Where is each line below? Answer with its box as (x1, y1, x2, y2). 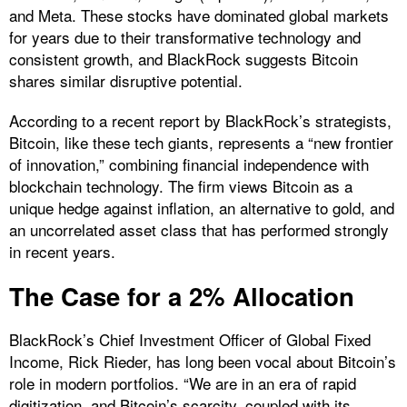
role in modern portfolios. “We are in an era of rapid (9, 371, 356, 394)
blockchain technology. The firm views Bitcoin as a (9, 174, 352, 197)
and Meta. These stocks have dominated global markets (9, 3, 389, 26)
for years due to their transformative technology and (9, 25, 361, 48)
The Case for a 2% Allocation (9, 277, 354, 313)
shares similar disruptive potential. (9, 68, 243, 92)
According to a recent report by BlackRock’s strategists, (9, 108, 392, 132)
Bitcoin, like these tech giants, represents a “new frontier (9, 130, 393, 154)
